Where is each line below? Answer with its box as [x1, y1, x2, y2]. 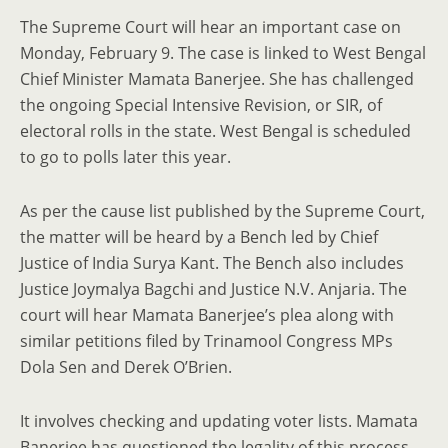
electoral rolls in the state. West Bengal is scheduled [20, 120, 411, 142]
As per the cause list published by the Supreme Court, [20, 200, 425, 222]
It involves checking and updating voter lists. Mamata [20, 410, 418, 432]
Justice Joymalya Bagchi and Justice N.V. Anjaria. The [20, 278, 407, 300]
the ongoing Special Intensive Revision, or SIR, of [20, 94, 382, 116]
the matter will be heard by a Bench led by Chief [20, 226, 378, 248]
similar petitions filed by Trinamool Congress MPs [20, 330, 393, 352]
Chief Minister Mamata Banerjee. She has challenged [20, 68, 414, 90]
